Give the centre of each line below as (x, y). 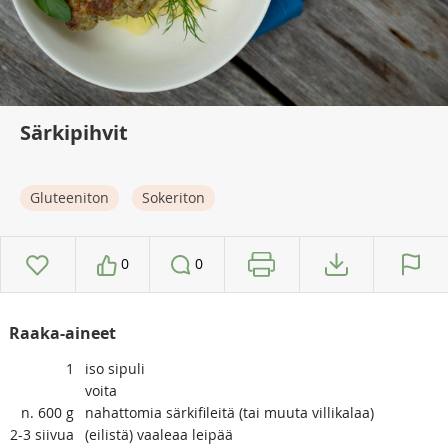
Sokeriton (173, 198)
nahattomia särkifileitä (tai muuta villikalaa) (229, 413)
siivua (54, 435)
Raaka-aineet (62, 333)
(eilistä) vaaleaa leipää (158, 435)
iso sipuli (114, 369)
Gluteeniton (69, 198)
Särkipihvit (74, 133)
